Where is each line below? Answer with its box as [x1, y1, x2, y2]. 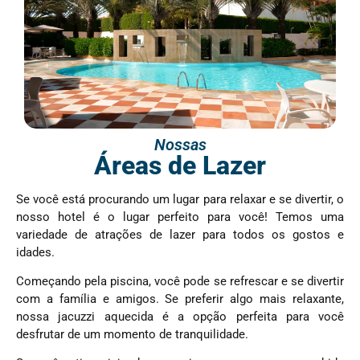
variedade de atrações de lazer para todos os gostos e [16, 227, 344, 242]
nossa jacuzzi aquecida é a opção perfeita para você [16, 309, 344, 324]
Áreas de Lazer [94, 149, 266, 181]
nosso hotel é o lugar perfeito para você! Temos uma [16, 209, 344, 224]
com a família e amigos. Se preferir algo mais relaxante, [16, 291, 344, 306]
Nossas [153, 134, 207, 154]
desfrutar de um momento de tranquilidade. [16, 326, 248, 342]
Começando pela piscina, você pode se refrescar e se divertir [16, 273, 344, 288]
